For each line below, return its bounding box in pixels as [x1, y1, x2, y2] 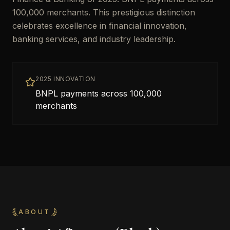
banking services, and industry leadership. [12, 34, 176, 44]
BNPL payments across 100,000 [35, 88, 162, 99]
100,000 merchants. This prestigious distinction [12, 7, 195, 17]
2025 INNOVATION [35, 75, 95, 83]
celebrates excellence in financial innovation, [12, 21, 187, 31]
